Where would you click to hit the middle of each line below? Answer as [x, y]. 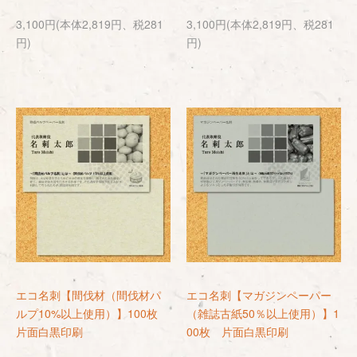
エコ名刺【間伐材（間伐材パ [88, 295]
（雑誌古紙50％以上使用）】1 [263, 313]
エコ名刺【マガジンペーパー [259, 295]
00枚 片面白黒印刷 [237, 331]
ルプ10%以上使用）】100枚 [92, 313]
